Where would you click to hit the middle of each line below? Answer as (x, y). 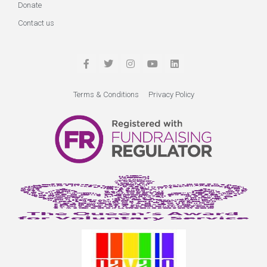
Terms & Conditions (106, 94)
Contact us (36, 23)
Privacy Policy (171, 94)
